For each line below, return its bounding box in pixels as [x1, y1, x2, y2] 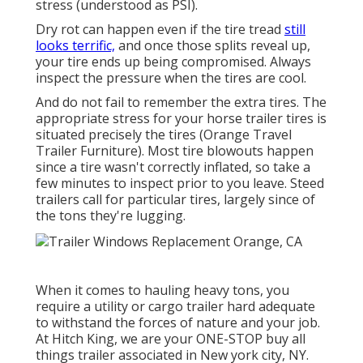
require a [36, 297, 94, 315]
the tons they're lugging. [36, 207, 186, 225]
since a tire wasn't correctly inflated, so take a [36, 158, 310, 177]
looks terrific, [36, 36, 115, 55]
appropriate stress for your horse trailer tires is [36, 109, 327, 128]
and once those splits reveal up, [115, 36, 310, 55]
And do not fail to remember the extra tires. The [36, 93, 327, 112]
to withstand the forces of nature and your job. [36, 313, 320, 331]
